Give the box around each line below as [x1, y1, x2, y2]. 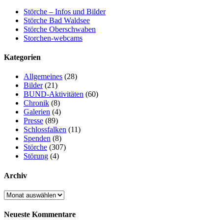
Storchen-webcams [24, 33, 82, 42]
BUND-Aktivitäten [24, 90, 83, 99]
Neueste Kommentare [4, 210, 76, 219]
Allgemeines [24, 72, 62, 81]
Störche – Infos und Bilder [24, 7, 106, 16]
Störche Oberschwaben [24, 25, 96, 33]
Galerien [24, 108, 50, 116]
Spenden [24, 134, 51, 143]
